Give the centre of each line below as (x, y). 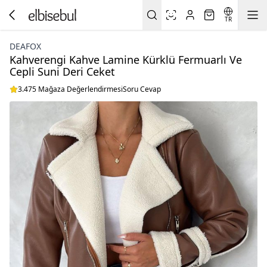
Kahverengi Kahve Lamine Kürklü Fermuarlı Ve (126, 60)
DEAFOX (25, 46)
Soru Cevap (142, 89)
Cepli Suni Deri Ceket (62, 72)
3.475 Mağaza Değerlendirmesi (70, 89)
